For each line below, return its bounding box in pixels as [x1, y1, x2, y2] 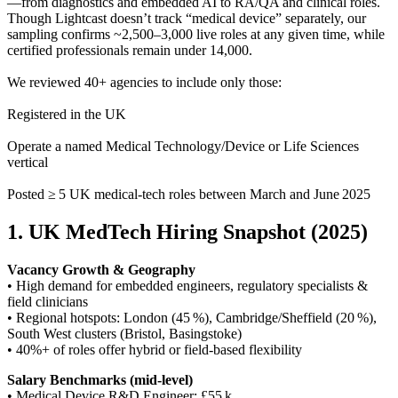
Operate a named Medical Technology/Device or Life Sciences [7, 138, 359, 154]
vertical [7, 154, 48, 170]
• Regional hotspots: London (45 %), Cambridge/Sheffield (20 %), [7, 309, 377, 325]
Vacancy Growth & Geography [7, 261, 195, 277]
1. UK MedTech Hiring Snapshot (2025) [7, 219, 368, 243]
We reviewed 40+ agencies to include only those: [7, 74, 282, 90]
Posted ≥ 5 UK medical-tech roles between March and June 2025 [7, 186, 370, 202]
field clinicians [7, 293, 88, 309]
